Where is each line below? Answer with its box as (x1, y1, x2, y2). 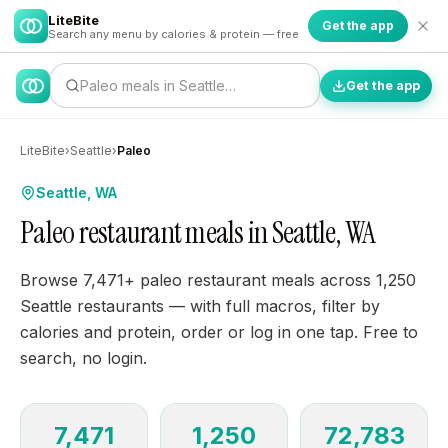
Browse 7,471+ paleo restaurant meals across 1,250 (20, 270, 416, 290)
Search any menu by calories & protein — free (48, 26, 299, 41)
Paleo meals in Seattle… (80, 77, 236, 94)
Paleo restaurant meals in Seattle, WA (20, 213, 376, 252)
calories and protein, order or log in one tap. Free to (20, 322, 418, 342)
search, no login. (20, 348, 147, 368)
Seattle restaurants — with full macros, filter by (20, 296, 380, 316)
